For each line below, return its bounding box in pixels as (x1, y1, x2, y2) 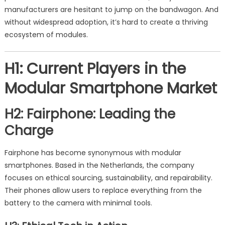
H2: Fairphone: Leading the (4, 105, 175, 123)
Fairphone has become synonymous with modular (4, 148, 181, 158)
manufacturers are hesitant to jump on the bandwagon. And (4, 5, 218, 15)
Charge (4, 122, 53, 140)
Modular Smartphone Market (4, 78, 217, 99)
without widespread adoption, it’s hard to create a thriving (4, 17, 208, 27)
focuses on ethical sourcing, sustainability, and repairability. (4, 173, 212, 183)
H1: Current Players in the (4, 58, 186, 79)
